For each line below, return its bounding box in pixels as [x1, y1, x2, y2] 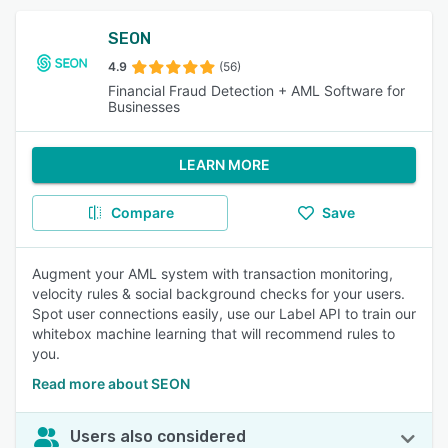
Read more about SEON [32, 375, 190, 392]
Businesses [108, 98, 180, 115]
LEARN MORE [178, 156, 270, 173]
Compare [110, 204, 174, 221]
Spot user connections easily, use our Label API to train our [32, 305, 416, 322]
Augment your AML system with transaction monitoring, [32, 265, 393, 282]
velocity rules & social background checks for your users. [32, 285, 405, 302]
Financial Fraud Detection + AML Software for [108, 82, 405, 99]
